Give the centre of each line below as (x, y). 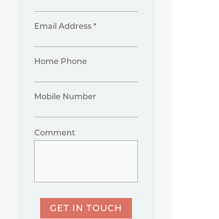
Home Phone (61, 62)
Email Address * (66, 26)
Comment (55, 133)
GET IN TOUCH (86, 208)
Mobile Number (66, 97)
